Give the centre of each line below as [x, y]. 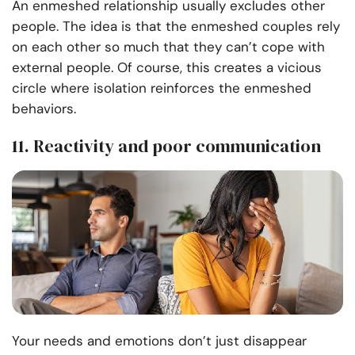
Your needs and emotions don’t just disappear [159, 341]
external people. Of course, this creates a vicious [167, 68]
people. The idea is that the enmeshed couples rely [176, 27]
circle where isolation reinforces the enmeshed [162, 88]
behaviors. [44, 109]
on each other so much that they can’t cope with [168, 47]
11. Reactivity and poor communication [166, 146]
